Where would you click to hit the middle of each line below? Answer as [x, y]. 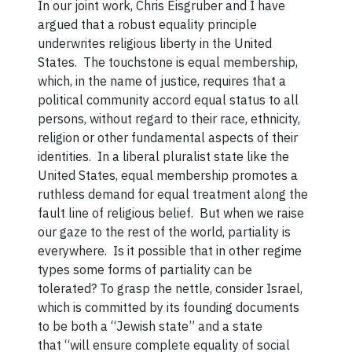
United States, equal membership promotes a [168, 176]
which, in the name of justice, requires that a [162, 81]
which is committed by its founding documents [169, 308]
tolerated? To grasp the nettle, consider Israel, [170, 289]
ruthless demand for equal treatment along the [173, 194]
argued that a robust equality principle [148, 25]
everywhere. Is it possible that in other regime [170, 251]
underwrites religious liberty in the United [155, 44]
